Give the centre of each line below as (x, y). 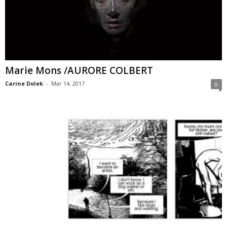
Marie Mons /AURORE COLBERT (79, 71)
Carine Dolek (24, 84)
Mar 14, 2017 (68, 84)
